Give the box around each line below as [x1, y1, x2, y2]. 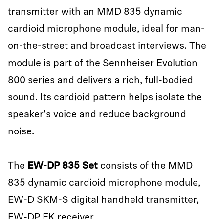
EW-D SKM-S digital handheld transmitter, [8, 196, 199, 205]
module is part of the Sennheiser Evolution [8, 59, 197, 68]
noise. [8, 127, 37, 137]
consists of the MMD [98, 161, 193, 171]
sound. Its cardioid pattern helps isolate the [8, 93, 202, 103]
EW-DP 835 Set [27, 161, 98, 171]
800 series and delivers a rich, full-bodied [8, 76, 193, 86]
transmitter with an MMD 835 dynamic [8, 7, 182, 17]
